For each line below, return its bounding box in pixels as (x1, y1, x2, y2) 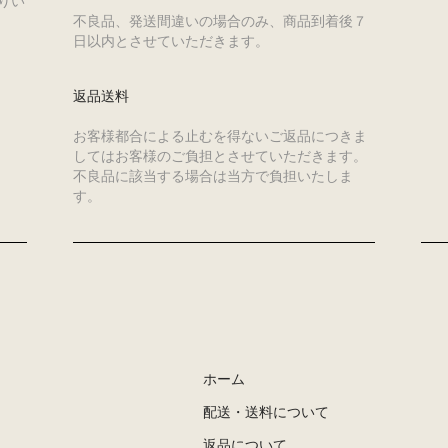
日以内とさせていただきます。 (72, 34, 269, 50)
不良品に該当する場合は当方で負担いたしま (72, 169, 353, 185)
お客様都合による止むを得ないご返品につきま (72, 129, 367, 145)
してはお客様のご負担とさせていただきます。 (72, 149, 367, 165)
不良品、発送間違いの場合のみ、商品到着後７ (72, 14, 367, 30)
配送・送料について (203, 405, 329, 421)
